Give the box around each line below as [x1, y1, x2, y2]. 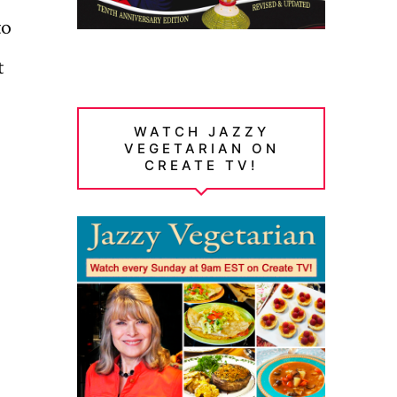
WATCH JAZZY [133, 122, 269, 140]
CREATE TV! [144, 156, 259, 174]
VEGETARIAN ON [123, 139, 279, 157]
